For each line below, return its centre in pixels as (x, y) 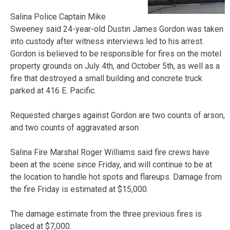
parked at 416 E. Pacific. (53, 90)
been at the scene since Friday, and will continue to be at (111, 164)
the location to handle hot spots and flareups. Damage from (116, 177)
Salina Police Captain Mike (58, 16)
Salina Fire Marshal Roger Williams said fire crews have (110, 152)
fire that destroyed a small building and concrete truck (106, 78)
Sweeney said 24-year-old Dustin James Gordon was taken (117, 29)
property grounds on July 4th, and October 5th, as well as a (115, 66)
